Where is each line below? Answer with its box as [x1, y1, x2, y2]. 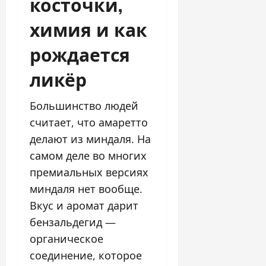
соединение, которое [30, 248, 142, 262]
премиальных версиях [30, 164, 148, 179]
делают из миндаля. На [30, 131, 151, 146]
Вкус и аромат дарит [30, 198, 138, 213]
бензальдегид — [30, 214, 116, 229]
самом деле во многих [30, 148, 147, 163]
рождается [30, 40, 130, 67]
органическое [30, 231, 103, 246]
